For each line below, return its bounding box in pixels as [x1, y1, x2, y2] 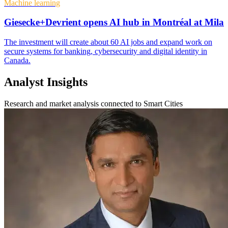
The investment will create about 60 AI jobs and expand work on [4, 37, 212, 46]
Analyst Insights [4, 75, 88, 89]
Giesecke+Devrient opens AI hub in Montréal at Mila [4, 17, 224, 28]
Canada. [4, 55, 31, 65]
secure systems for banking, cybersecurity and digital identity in [4, 46, 207, 55]
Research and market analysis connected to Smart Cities [4, 99, 183, 108]
